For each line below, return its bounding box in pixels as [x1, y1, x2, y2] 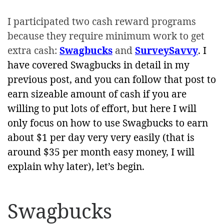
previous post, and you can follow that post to [7, 72, 216, 86]
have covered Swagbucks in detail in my [7, 58, 189, 72]
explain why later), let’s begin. [7, 159, 144, 173]
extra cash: [7, 43, 59, 57]
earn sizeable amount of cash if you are [7, 87, 186, 101]
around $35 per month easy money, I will [7, 145, 194, 159]
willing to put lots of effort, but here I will [7, 101, 196, 115]
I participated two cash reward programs [7, 14, 196, 28]
